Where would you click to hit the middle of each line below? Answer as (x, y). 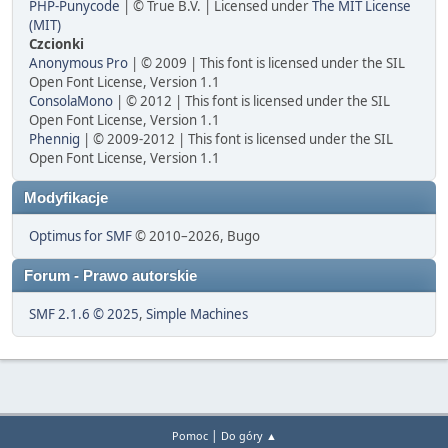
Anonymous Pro (78, 63)
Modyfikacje (66, 198)
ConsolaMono (71, 101)
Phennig (54, 139)
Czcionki (56, 44)
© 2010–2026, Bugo (196, 236)
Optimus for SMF (80, 236)
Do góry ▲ (248, 436)
